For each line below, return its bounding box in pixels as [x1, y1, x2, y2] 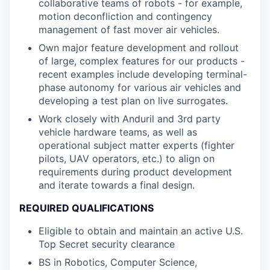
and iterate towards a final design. [39, 179, 195, 191]
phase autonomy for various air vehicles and [39, 81, 241, 93]
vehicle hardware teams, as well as [39, 126, 197, 138]
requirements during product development [39, 166, 232, 178]
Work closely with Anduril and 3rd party [39, 113, 221, 125]
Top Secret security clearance [39, 238, 175, 250]
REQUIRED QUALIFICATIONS [19, 202, 154, 214]
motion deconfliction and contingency [39, 10, 212, 22]
